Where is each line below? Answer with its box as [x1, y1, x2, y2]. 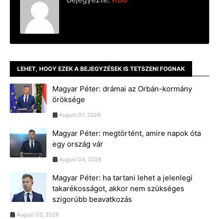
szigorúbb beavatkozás [52, 194, 132, 204]
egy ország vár [52, 139, 103, 149]
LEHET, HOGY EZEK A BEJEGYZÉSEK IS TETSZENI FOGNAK [17, 65, 185, 72]
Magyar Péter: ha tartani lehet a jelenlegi [52, 173, 193, 182]
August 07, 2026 [59, 111, 101, 118]
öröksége [52, 94, 85, 104]
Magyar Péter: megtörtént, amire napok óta [52, 128, 201, 138]
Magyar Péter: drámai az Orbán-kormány [52, 84, 192, 93]
